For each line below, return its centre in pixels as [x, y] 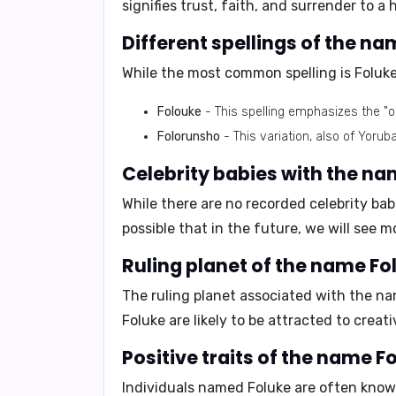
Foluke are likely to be [195, 320]
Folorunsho [189, 137]
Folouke [179, 112]
